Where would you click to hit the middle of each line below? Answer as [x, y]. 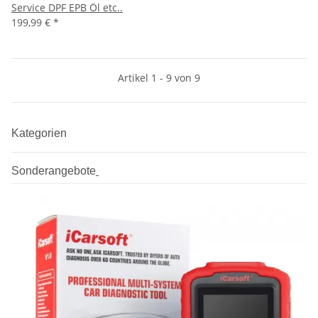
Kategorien [40, 133]
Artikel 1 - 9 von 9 [159, 78]
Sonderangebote [54, 171]
